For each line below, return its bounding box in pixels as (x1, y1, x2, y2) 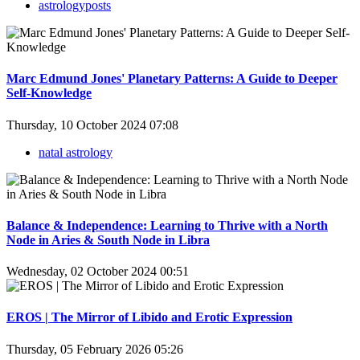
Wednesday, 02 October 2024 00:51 (6, 264, 189, 279)
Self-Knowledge (6, 86, 92, 100)
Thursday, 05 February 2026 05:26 (6, 342, 183, 356)
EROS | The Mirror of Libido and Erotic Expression (6, 310, 292, 325)
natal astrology (39, 145, 112, 159)
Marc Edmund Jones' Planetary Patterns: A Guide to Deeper (6, 72, 337, 86)
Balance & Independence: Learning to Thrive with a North (6, 218, 328, 232)
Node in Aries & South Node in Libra (6, 232, 210, 247)
